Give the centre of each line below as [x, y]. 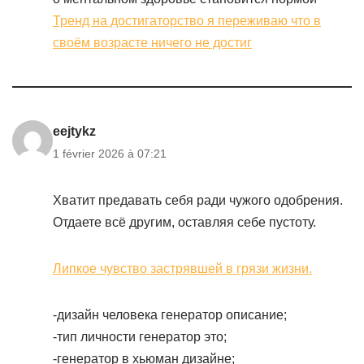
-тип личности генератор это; [140, 337]
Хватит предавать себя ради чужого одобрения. [198, 200]
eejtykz [74, 131]
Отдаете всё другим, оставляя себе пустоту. [184, 222]
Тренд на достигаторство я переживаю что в [187, 21]
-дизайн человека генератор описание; [170, 315]
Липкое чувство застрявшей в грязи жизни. [182, 269]
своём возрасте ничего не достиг [152, 43]
